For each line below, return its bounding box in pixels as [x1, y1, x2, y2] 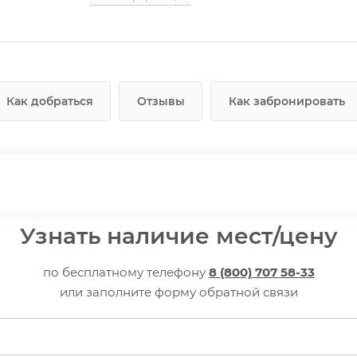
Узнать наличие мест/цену [19, 222, 338, 249]
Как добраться [6, 93, 93, 108]
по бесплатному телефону [42, 264, 209, 280]
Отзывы [137, 93, 185, 108]
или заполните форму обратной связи [59, 284, 298, 300]
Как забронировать [229, 93, 345, 108]
